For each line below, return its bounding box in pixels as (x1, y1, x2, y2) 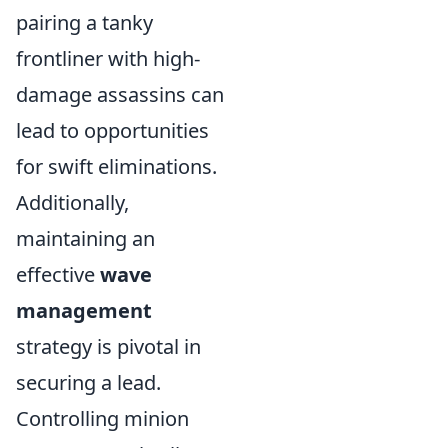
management (16, 297, 152, 324)
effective (16, 261, 100, 288)
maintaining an (16, 225, 155, 252)
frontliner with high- (16, 45, 200, 72)
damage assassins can (16, 81, 224, 108)
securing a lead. (16, 369, 161, 396)
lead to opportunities (16, 117, 209, 144)
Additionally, (16, 189, 129, 216)
